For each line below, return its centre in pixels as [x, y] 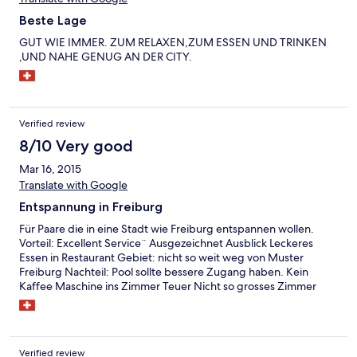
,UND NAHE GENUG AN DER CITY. [106, 57]
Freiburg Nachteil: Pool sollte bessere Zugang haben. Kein [164, 272]
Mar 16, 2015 [50, 169]
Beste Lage [53, 21]
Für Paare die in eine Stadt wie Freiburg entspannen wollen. [167, 229]
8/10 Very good [76, 146]
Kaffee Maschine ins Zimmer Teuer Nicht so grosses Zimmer [168, 286]
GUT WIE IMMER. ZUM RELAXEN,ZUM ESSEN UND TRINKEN [173, 43]
